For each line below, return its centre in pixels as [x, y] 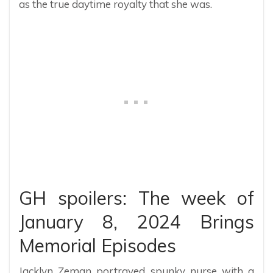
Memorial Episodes [97, 245]
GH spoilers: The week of [136, 198]
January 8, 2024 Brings [136, 222]
